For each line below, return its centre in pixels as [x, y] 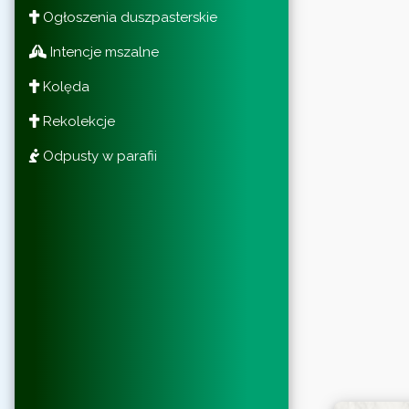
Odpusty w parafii [98, 156]
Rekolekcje [77, 121]
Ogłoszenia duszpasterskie [128, 17]
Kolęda [64, 86]
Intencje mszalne [103, 52]
